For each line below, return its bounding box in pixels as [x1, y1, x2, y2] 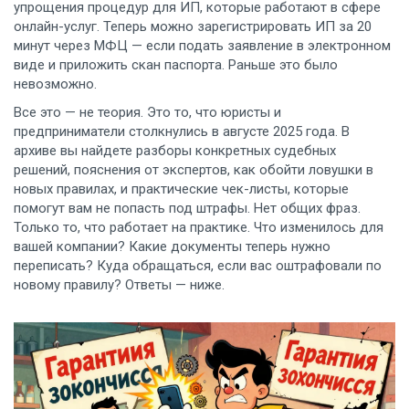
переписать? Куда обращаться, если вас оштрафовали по [14, 257, 382, 274]
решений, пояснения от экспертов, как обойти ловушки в [14, 162, 373, 178]
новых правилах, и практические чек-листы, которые [14, 181, 349, 197]
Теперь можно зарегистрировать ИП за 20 [100, 18, 372, 35]
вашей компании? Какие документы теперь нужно [14, 238, 330, 255]
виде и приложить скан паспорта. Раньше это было [14, 57, 338, 73]
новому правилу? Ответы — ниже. [14, 277, 225, 293]
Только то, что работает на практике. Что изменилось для [14, 219, 383, 236]
